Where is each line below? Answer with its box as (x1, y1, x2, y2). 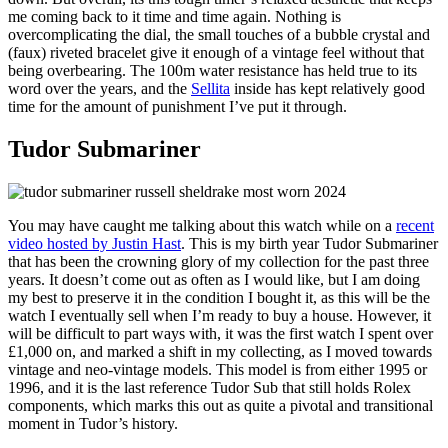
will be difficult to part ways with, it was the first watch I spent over (8, 324, 433, 342)
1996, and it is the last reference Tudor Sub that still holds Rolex (8, 378, 411, 396)
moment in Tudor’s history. (8, 414, 178, 432)
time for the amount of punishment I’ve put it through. (8, 98, 347, 116)
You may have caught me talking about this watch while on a (8, 216, 396, 234)
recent (396, 216, 434, 234)
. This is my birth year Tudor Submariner (181, 234, 438, 252)
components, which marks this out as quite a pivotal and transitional (8, 396, 433, 414)
